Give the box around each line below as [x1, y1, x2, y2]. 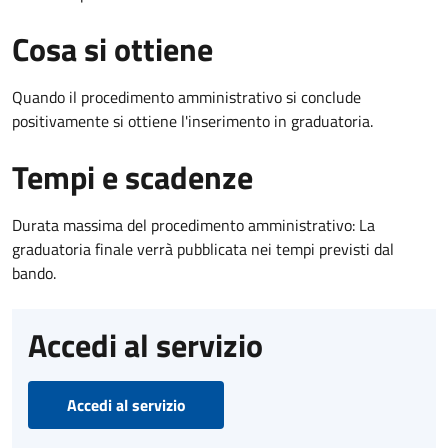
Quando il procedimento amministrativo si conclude [12, 84, 361, 109]
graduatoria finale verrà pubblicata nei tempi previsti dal [12, 236, 394, 261]
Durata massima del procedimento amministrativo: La [12, 212, 375, 237]
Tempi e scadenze [12, 152, 253, 201]
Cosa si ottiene [12, 24, 213, 73]
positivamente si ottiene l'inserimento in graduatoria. [12, 108, 373, 133]
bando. [12, 260, 56, 285]
